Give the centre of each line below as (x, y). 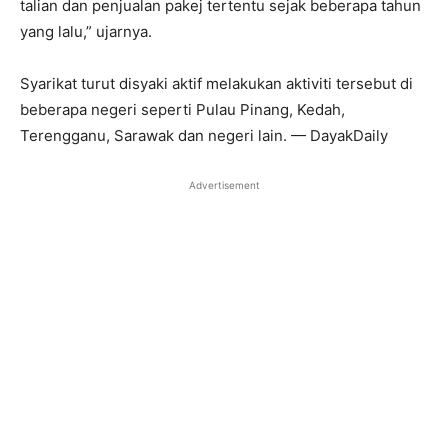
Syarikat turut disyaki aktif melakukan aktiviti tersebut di (216, 84)
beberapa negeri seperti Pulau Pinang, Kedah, (182, 110)
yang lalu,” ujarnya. (86, 32)
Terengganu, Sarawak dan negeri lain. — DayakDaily (204, 136)
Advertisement (224, 185)
